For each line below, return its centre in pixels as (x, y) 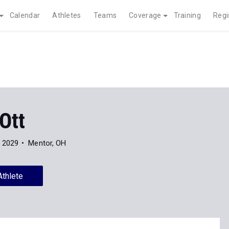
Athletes (67, 15)
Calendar (25, 15)
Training (187, 15)
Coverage (145, 15)
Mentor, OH (47, 143)
